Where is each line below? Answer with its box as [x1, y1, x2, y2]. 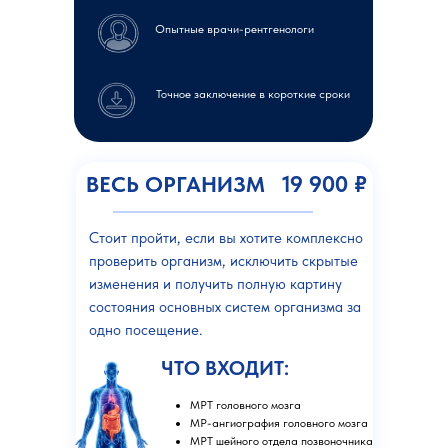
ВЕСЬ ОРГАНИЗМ [86, 171, 265, 197]
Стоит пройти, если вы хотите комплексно [89, 229, 363, 247]
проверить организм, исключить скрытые [89, 252, 358, 270]
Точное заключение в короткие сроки [156, 87, 350, 101]
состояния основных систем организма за [89, 298, 361, 316]
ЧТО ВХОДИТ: [161, 356, 289, 380]
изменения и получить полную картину [89, 275, 342, 293]
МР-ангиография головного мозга [190, 416, 368, 430]
